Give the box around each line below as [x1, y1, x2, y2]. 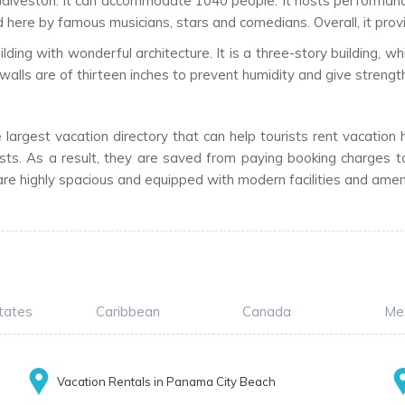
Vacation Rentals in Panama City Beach [56, 374, 276, 390]
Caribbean [95, 303, 160, 321]
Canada [242, 303, 291, 321]
